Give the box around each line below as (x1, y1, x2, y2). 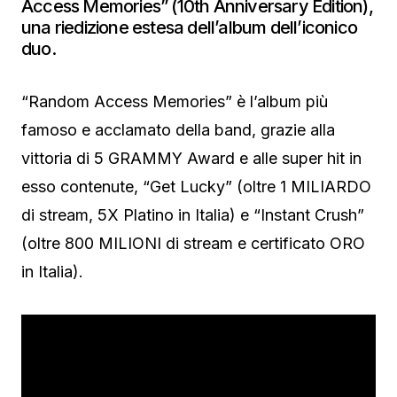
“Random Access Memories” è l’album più (21, 92, 328, 111)
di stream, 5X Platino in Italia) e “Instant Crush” (21, 206, 364, 224)
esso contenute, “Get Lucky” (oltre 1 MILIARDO (21, 177, 371, 196)
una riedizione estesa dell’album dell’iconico (21, 17, 358, 38)
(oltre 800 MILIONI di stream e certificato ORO (21, 234, 365, 253)
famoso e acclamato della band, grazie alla (21, 121, 335, 139)
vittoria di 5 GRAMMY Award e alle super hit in (21, 149, 362, 167)
